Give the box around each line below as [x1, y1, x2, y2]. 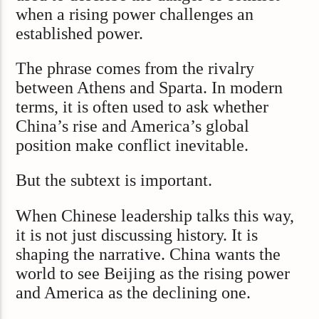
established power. [16, 23, 144, 43]
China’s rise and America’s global [16, 117, 250, 136]
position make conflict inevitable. [16, 136, 249, 155]
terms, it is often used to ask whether [16, 98, 269, 117]
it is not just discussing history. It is [16, 225, 258, 244]
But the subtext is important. [16, 171, 213, 190]
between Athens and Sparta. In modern [16, 78, 283, 98]
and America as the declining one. [16, 283, 251, 302]
